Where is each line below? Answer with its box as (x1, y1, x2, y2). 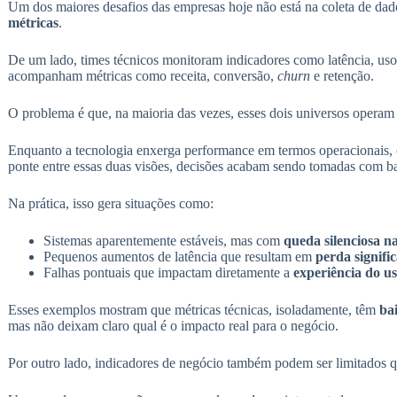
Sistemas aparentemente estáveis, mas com (43, 232, 284, 248)
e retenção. (309, 67, 374, 83)
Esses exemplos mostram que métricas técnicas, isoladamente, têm (7, 301, 379, 317)
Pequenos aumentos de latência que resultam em (43, 248, 315, 264)
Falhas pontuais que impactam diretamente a (43, 264, 293, 280)
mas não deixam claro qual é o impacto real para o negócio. (7, 317, 339, 333)
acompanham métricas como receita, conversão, (7, 67, 277, 83)
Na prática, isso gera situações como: (7, 195, 214, 211)
